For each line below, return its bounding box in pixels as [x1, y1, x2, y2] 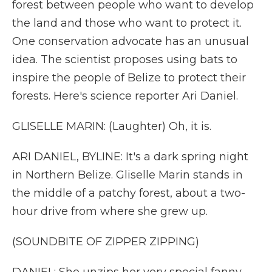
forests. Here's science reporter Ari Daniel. [12, 89, 238, 103]
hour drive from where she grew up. [12, 205, 208, 218]
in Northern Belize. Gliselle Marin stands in [12, 168, 243, 182]
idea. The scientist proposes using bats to [12, 53, 237, 66]
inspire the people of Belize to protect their [12, 71, 246, 84]
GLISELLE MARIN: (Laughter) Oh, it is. [12, 120, 211, 133]
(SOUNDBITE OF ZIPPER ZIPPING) [12, 235, 199, 248]
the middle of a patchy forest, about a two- [12, 186, 245, 200]
